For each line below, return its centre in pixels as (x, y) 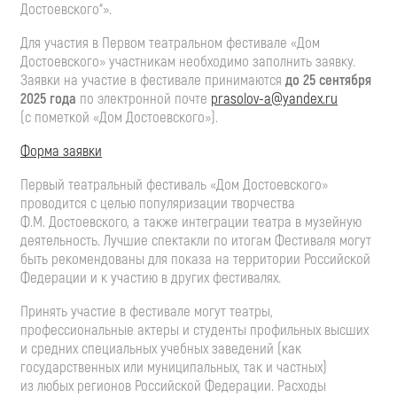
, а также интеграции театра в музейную (244, 222)
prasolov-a (241, 98)
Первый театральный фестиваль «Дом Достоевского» (174, 184)
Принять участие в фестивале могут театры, (147, 311)
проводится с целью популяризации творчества (158, 203)
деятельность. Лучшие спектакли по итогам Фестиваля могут (196, 240)
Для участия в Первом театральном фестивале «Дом (170, 43)
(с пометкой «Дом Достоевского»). (119, 117)
